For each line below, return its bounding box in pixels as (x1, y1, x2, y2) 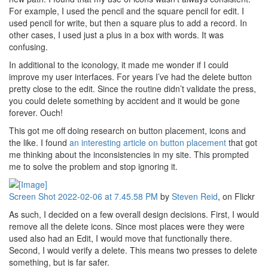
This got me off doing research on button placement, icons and (9, 124, 246, 136)
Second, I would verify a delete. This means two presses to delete (9, 244, 257, 256)
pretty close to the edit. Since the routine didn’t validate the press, (9, 83, 256, 95)
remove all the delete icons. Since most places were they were (9, 220, 245, 232)
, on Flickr (218, 190, 255, 202)
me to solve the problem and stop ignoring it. (9, 160, 178, 172)
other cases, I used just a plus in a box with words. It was (9, 29, 224, 41)
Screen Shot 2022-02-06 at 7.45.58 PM (9, 190, 158, 202)
